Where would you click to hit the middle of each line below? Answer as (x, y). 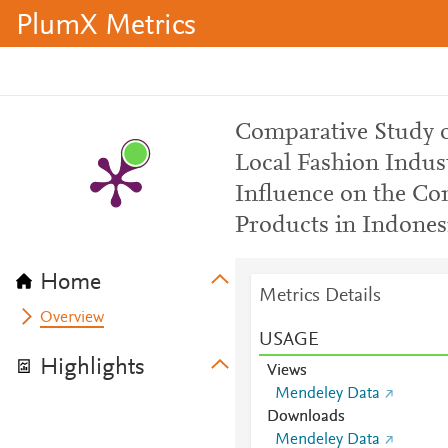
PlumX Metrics (106, 27)
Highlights (92, 368)
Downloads (305, 417)
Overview (72, 318)
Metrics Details (319, 296)
